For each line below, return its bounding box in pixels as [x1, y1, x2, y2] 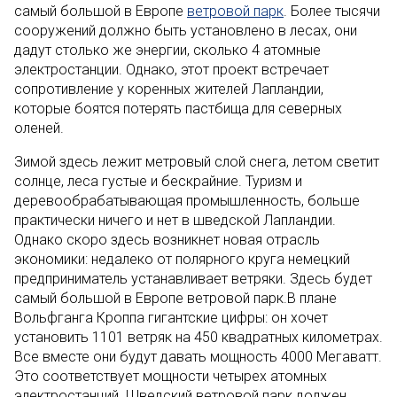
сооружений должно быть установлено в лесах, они [14, 22, 357, 39]
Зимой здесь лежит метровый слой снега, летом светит [14, 153, 379, 170]
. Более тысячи [284, 3, 380, 19]
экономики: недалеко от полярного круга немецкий [14, 251, 350, 268]
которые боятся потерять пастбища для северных [14, 100, 342, 117]
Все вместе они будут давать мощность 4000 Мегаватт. [14, 348, 382, 365]
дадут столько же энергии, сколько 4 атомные [14, 42, 321, 58]
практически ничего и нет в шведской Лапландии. [14, 212, 336, 229]
